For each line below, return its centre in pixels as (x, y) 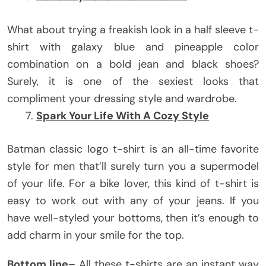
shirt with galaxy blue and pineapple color (133, 47)
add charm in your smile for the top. (96, 235)
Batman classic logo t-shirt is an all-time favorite (133, 149)
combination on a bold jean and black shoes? (133, 64)
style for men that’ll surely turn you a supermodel (133, 166)
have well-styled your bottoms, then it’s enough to (133, 218)
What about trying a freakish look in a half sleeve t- (133, 29)
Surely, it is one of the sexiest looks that (133, 81)
